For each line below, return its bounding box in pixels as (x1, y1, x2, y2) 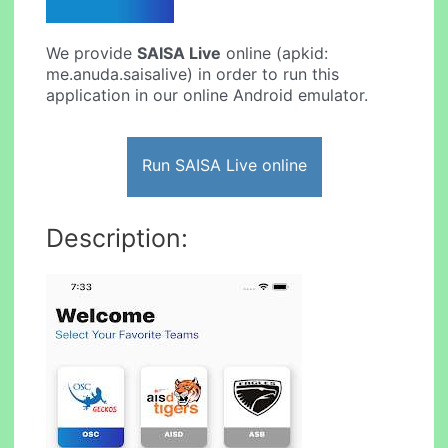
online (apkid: (221, 43, 329, 64)
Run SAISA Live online (141, 154, 307, 175)
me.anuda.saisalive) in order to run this (46, 64, 340, 85)
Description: (46, 222, 189, 253)
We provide (46, 43, 138, 64)
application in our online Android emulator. (46, 85, 369, 106)
